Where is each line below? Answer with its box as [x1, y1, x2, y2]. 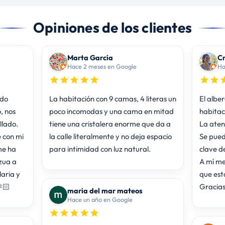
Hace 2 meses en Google [67, 62, 137, 70]
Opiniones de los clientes [33, 18, 192, 36]
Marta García [67, 52, 113, 62]
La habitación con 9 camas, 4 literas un [49, 93, 176, 103]
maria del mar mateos [67, 185, 143, 195]
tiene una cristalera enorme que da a [49, 119, 171, 129]
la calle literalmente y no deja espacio [49, 131, 172, 141]
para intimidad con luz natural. [49, 144, 151, 154]
